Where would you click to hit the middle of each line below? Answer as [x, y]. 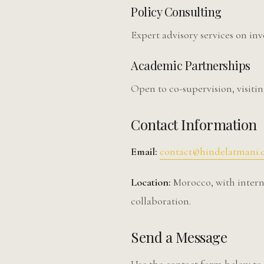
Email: [144, 151]
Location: [151, 182]
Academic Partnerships [191, 65]
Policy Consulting [176, 11]
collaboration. [161, 201]
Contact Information [194, 124]
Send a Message [179, 237]
